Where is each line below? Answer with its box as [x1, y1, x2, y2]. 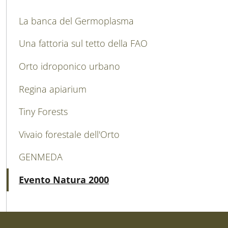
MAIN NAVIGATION [6, 11, 98, 24]
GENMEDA [19, 151, 63, 163]
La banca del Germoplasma [19, 14, 134, 27]
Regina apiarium [19, 82, 87, 95]
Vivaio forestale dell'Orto [19, 128, 120, 140]
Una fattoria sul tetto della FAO [19, 37, 148, 50]
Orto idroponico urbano [19, 60, 120, 73]
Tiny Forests [19, 105, 68, 118]
